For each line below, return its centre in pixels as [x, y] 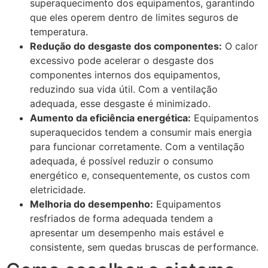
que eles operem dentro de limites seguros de [134, 17]
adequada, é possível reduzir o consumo [122, 161]
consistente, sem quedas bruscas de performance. [144, 247]
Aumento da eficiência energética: [110, 118]
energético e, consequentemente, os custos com [140, 175]
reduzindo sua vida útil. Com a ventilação [124, 89]
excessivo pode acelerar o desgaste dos [122, 60]
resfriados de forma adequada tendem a [121, 218]
